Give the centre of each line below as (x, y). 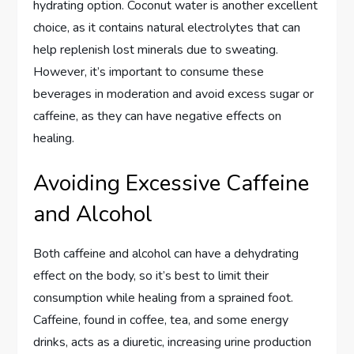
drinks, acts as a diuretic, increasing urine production (173, 342)
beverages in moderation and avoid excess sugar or (174, 94)
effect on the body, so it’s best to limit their (151, 275)
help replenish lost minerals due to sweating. (156, 49)
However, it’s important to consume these (149, 72)
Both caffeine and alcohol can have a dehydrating (166, 253)
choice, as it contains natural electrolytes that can (167, 27)
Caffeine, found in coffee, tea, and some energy (161, 320)
